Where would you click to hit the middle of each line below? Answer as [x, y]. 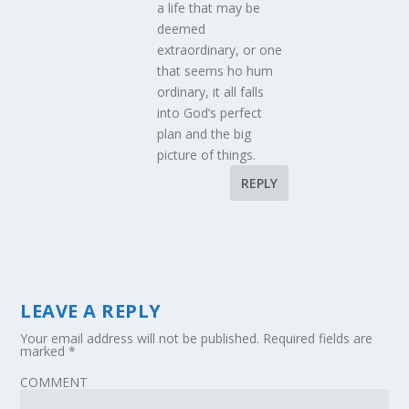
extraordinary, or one [220, 50]
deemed [182, 29]
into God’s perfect [210, 113]
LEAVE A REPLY [91, 311]
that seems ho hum [215, 71]
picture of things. [207, 155]
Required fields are [318, 339]
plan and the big [204, 134]
